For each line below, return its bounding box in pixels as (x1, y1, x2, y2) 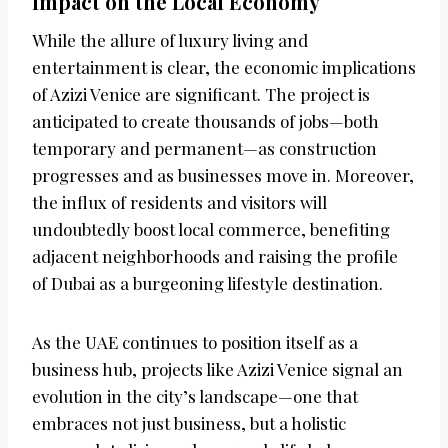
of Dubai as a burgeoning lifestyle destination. (32, 271, 383, 294)
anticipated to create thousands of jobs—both (32, 109, 379, 132)
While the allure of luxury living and (32, 28, 308, 51)
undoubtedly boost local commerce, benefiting (32, 217, 390, 240)
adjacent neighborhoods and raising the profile (32, 244, 398, 267)
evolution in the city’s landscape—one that (32, 384, 358, 407)
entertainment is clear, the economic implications (32, 55, 416, 78)
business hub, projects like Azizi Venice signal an (32, 357, 403, 380)
